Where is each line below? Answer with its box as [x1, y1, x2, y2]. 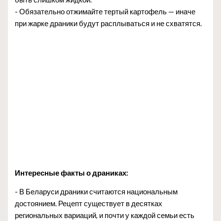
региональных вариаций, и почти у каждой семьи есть [15, 211, 195, 220]
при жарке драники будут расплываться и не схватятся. [15, 19, 202, 28]
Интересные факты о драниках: [15, 168, 129, 177]
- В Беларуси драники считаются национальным [15, 187, 178, 196]
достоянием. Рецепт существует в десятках [15, 199, 163, 208]
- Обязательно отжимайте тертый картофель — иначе [15, 7, 196, 16]
